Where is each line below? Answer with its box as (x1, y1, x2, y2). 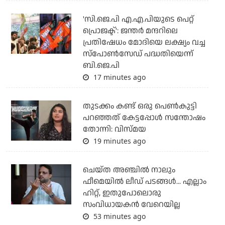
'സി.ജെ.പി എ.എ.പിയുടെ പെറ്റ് (82, 14, 194, 26)
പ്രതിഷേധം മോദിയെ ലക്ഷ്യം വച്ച (82, 37, 205, 49)
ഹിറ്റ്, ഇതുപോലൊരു (82, 187, 161, 199)
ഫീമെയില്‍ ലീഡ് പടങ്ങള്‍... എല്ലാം (82, 176, 206, 188)
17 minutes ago (91, 72, 146, 82)
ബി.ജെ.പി (82, 60, 120, 72)
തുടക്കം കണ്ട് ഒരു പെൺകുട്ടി (82, 100, 197, 113)
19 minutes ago (91, 136, 146, 146)
